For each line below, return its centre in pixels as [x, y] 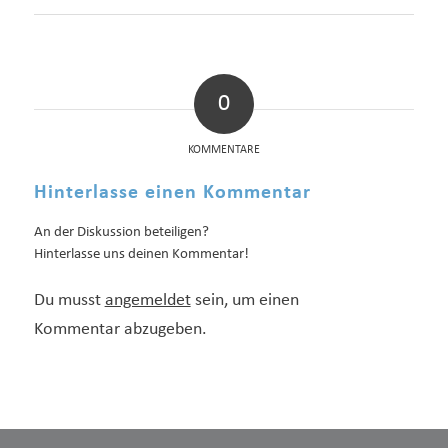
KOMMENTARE [223, 149]
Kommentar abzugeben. [120, 329]
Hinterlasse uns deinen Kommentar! [141, 254]
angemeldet [147, 300]
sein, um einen [244, 300]
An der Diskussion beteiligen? [121, 232]
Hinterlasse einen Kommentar [172, 192]
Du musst [69, 300]
